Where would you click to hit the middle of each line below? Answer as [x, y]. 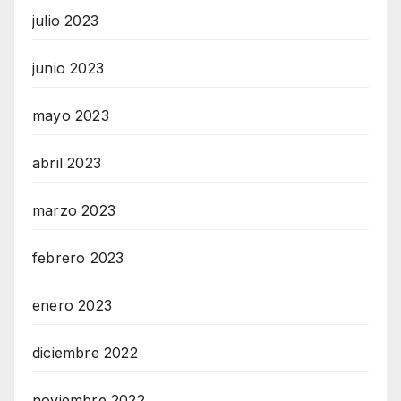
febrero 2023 [78, 257]
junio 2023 [68, 68]
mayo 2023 [71, 115]
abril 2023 [67, 162]
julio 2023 [65, 20]
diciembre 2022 [85, 352]
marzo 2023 [74, 210]
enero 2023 [72, 305]
